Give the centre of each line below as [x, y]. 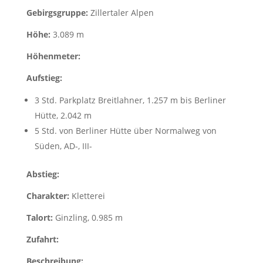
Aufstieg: [44, 78]
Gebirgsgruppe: [58, 13]
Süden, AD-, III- [63, 146]
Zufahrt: [43, 239]
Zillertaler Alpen [122, 13]
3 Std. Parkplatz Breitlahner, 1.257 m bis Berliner [130, 100]
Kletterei [88, 196]
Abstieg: [44, 174]
